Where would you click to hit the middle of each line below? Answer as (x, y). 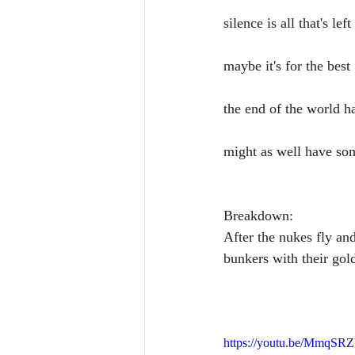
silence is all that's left (287, 23)
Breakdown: (258, 216)
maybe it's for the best (287, 66)
